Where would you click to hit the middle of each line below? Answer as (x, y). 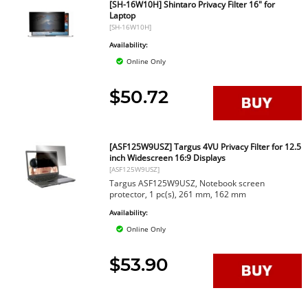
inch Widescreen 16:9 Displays (168, 158)
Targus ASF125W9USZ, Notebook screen (187, 183)
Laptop (123, 15)
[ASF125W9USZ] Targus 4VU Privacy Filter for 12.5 (206, 147)
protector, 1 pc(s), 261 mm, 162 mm (178, 194)
